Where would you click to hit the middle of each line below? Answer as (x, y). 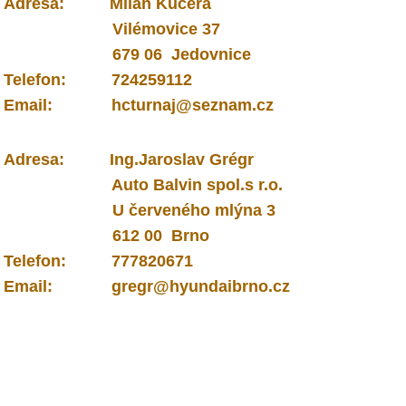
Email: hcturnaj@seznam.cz (139, 105)
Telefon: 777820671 (98, 261)
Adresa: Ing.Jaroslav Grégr (129, 159)
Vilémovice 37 (112, 29)
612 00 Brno (109, 236)
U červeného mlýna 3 (140, 210)
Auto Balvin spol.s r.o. (143, 185)
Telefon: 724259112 (98, 80)
